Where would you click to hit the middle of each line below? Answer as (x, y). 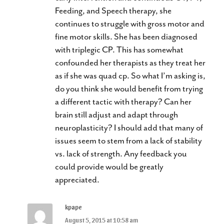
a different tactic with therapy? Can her (123, 101)
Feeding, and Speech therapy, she (113, 10)
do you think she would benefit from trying (129, 88)
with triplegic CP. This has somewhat (119, 49)
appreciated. (77, 179)
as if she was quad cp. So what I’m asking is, (130, 75)
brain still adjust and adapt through (116, 114)
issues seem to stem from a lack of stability (128, 140)
